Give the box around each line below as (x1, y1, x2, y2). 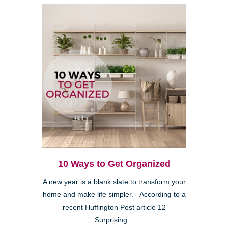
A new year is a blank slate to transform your (42, 178, 186, 186)
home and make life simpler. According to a (42, 191, 186, 199)
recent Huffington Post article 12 (62, 204, 166, 212)
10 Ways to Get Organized (58, 159, 170, 169)
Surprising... (95, 216, 133, 224)
